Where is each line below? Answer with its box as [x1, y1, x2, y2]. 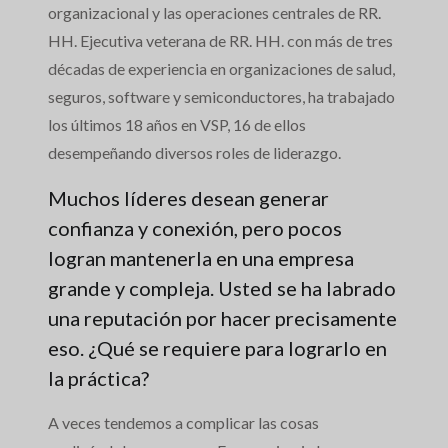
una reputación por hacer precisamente [48, 306, 397, 331]
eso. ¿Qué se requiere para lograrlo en [48, 336, 387, 361]
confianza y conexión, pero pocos [48, 216, 342, 241]
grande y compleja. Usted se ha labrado [48, 276, 396, 301]
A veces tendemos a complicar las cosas [48, 413, 319, 433]
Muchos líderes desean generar [48, 186, 329, 211]
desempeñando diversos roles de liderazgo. [48, 143, 341, 163]
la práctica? [48, 366, 149, 391]
